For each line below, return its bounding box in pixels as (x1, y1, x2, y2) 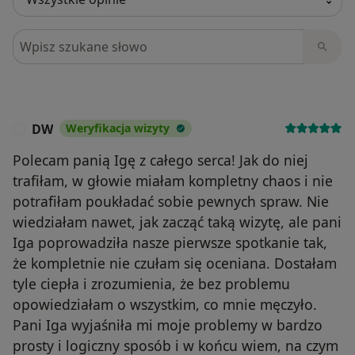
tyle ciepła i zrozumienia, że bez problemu (13, 274, 290, 294)
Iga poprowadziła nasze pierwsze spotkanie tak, (13, 233, 327, 253)
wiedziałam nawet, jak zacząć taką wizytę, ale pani (13, 212, 342, 232)
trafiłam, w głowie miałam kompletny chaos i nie (13, 171, 333, 191)
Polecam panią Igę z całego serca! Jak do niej (13, 151, 308, 170)
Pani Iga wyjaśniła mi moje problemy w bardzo (13, 315, 323, 335)
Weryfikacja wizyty (66, 120, 170, 136)
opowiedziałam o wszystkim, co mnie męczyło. (13, 295, 317, 315)
